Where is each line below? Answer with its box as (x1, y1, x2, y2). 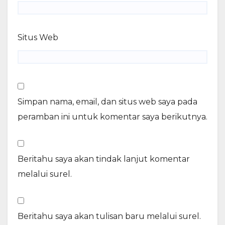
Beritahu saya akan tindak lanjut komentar (18, 154, 190, 164)
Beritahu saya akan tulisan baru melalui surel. (18, 211, 201, 221)
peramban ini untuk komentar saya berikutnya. (18, 111, 207, 122)
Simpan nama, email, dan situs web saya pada (18, 96, 197, 106)
